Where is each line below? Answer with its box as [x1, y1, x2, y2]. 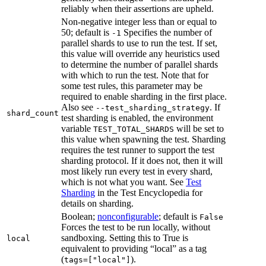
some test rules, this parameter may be [61, 81, 202, 91]
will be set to [174, 123, 224, 134]
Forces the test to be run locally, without [61, 222, 210, 233]
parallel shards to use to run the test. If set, [61, 38, 217, 49]
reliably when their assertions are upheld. [61, 4, 214, 14]
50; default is [61, 27, 112, 38]
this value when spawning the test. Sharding [61, 134, 226, 145]
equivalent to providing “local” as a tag [61, 243, 207, 254]
